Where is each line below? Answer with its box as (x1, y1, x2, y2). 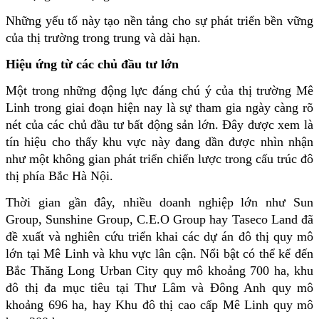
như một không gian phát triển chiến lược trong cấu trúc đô (6, 152, 313, 167)
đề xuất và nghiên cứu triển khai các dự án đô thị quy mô (6, 229, 313, 244)
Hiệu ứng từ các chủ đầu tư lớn (6, 57, 179, 72)
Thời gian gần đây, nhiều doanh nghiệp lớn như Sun (6, 195, 313, 210)
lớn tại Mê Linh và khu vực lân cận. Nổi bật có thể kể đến (6, 246, 313, 261)
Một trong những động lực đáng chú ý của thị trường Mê (6, 83, 313, 98)
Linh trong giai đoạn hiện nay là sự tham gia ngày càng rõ (6, 100, 313, 115)
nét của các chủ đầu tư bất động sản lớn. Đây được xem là (6, 117, 313, 132)
